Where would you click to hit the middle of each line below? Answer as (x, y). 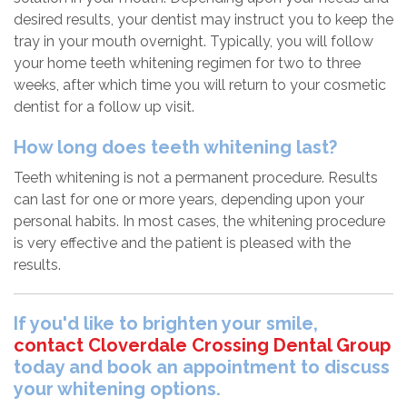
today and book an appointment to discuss (202, 367)
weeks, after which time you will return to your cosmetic (200, 85)
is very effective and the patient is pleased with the (182, 243)
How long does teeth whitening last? (175, 148)
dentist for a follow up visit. (104, 107)
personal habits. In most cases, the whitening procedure (199, 222)
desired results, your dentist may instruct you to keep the (203, 20)
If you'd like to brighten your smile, (166, 324)
